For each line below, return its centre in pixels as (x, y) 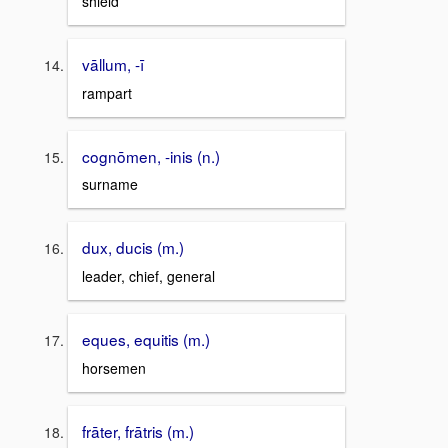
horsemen (114, 367)
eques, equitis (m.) (146, 339)
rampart (107, 92)
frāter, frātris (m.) (138, 430)
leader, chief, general (148, 276)
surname (110, 184)
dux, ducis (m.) (133, 247)
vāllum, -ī (113, 63)
